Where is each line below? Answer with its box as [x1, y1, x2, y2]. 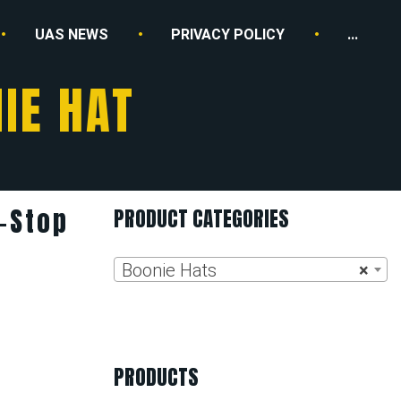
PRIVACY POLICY [171, 25, 286, 43]
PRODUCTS [114, 362, 199, 394]
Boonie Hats [122, 260, 217, 282]
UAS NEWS [35, 25, 109, 43]
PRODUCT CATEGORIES [114, 203, 289, 235]
